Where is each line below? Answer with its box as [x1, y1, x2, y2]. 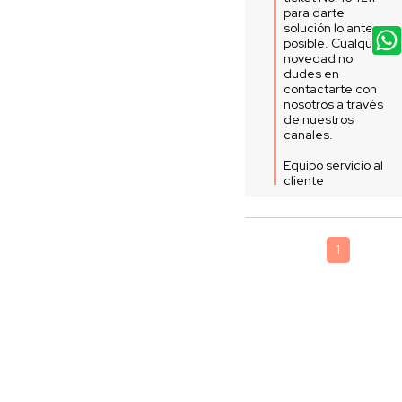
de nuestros [284, 110, 354, 127]
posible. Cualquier [284, 34, 389, 51]
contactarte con [284, 80, 378, 97]
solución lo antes [284, 19, 380, 36]
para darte [284, 4, 345, 21]
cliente [284, 171, 325, 188]
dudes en [284, 65, 340, 82]
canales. [284, 126, 336, 143]
